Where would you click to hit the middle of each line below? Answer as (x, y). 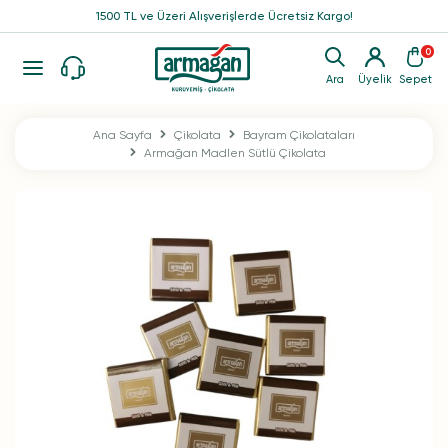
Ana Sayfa (122, 135)
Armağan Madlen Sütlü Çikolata (235, 153)
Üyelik (375, 79)
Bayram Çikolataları (299, 135)
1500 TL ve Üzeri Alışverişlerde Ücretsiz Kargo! (224, 16)
